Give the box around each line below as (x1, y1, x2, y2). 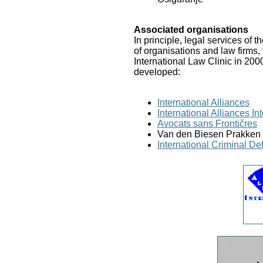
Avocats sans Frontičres (157, 118, 257, 129)
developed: (134, 66, 180, 77)
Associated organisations (134, 24, 248, 35)
